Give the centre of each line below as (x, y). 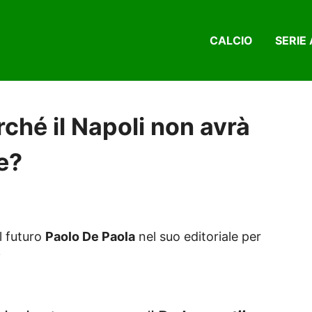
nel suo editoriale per (198, 237)
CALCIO (231, 41)
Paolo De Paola (90, 237)
